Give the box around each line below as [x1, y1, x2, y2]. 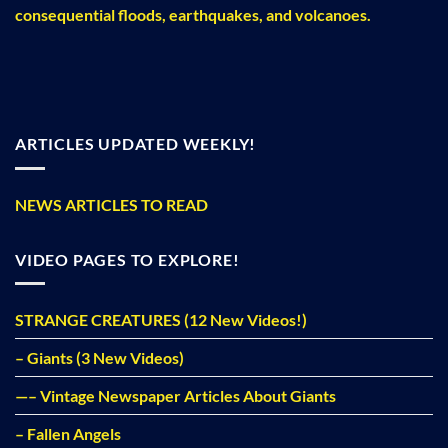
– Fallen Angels [15, 424, 121, 444]
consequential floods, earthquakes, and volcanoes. [15, 4, 371, 24]
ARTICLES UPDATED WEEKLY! [15, 134, 257, 154]
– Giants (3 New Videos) [15, 348, 184, 368]
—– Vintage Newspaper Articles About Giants [15, 386, 336, 406]
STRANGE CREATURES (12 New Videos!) [15, 310, 307, 330]
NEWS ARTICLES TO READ [15, 194, 208, 214]
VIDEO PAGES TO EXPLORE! [15, 249, 240, 269]
